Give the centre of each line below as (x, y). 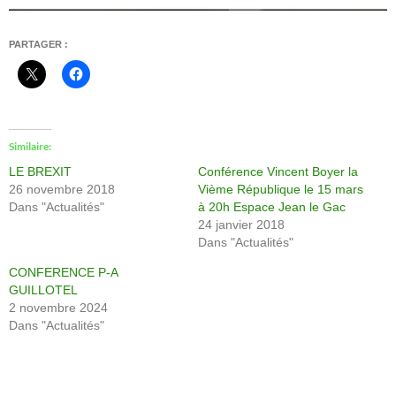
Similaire (29, 146)
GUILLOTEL (43, 289)
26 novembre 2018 (62, 189)
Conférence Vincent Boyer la (278, 171)
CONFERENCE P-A (63, 272)
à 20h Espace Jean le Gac (272, 206)
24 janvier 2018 (241, 224)
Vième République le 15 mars (281, 189)
